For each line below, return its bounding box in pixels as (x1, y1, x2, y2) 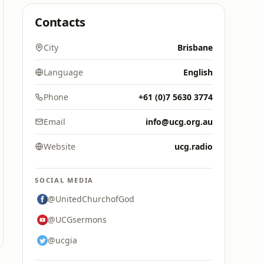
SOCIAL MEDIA (35, 176, 94, 184)
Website (44, 141, 75, 152)
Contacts (35, 14, 86, 30)
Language (44, 67, 83, 78)
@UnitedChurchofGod (48, 193, 134, 204)
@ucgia (48, 235, 77, 246)
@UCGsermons (48, 214, 107, 225)
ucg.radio (174, 141, 213, 152)
